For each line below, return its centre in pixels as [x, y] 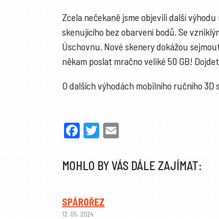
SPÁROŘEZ [83, 202]
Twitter [120, 131]
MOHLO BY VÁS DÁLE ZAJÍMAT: [132, 166]
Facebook [109, 131]
